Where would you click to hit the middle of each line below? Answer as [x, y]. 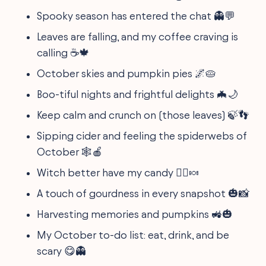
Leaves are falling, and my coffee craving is [138, 36]
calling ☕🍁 [64, 52]
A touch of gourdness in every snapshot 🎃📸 [143, 193]
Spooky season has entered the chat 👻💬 [136, 15]
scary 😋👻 [62, 251]
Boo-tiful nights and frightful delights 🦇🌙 [138, 94]
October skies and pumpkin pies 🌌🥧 [127, 73]
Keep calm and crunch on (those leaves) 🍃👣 [143, 115]
